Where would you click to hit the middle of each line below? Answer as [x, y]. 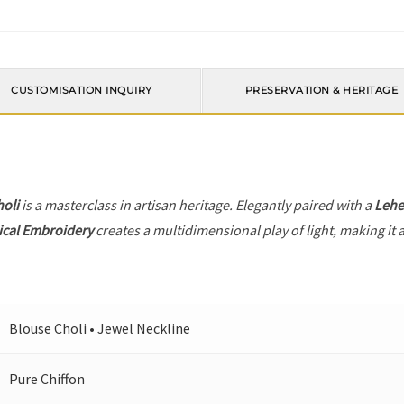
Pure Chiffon [47, 379]
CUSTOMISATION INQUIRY [82, 91]
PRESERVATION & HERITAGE [321, 91]
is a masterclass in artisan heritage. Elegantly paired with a [197, 205]
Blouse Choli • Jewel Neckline [100, 329]
